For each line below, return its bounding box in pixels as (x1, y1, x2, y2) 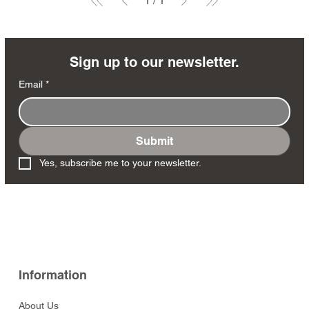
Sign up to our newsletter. (70, 54, 239, 71)
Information (19, 267, 87, 282)
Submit (136, 134, 173, 148)
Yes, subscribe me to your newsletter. (39, 157, 201, 169)
